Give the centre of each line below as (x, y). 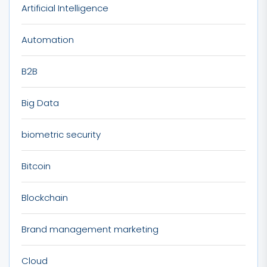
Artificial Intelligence (65, 8)
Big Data (40, 103)
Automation (48, 40)
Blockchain (45, 198)
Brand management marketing (90, 229)
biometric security (61, 134)
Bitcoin (36, 166)
